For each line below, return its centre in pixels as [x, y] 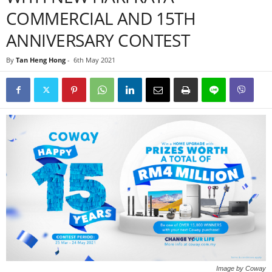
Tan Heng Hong [41, 60]
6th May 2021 [94, 60]
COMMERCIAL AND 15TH [101, 18]
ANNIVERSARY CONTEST [98, 40]
